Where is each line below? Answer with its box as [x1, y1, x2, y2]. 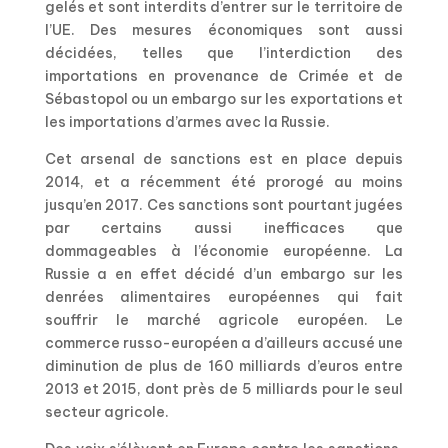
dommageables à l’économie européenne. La [44, 242, 404, 261]
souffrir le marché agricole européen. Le [44, 311, 404, 330]
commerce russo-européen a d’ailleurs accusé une [44, 334, 404, 353]
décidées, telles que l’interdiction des [44, 44, 404, 63]
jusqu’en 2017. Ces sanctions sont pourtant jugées [44, 196, 404, 215]
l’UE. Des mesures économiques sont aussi [44, 21, 404, 40]
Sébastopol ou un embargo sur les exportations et [44, 90, 404, 109]
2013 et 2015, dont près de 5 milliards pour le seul [44, 380, 404, 399]
